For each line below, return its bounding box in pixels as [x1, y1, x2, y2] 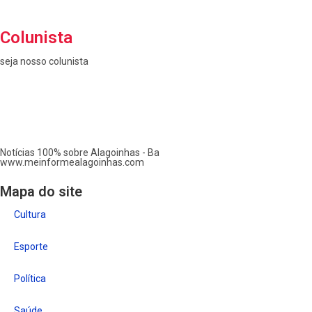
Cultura [14, 208, 46, 220]
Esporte [14, 240, 48, 252]
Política [14, 272, 46, 284]
